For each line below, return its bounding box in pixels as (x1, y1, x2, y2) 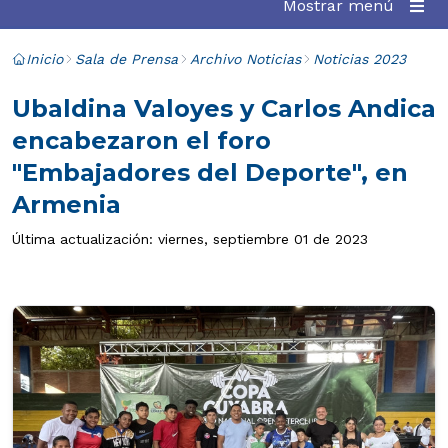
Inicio (26, 51, 63, 67)
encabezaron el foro (12, 126, 271, 155)
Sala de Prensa (75, 51, 178, 67)
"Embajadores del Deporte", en (12, 158, 408, 187)
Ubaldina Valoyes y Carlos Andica (12, 94, 436, 123)
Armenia (12, 190, 121, 219)
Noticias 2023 (313, 51, 406, 67)
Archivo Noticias (190, 51, 301, 67)
